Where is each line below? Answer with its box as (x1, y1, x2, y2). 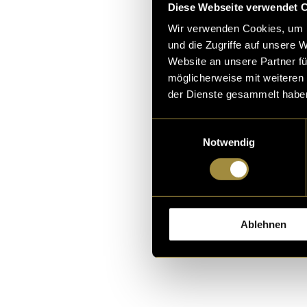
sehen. (253, 121, 291, 138)
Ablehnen (241, 218, 286, 230)
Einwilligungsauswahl (151, 120, 247, 132)
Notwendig (202, 136, 256, 148)
